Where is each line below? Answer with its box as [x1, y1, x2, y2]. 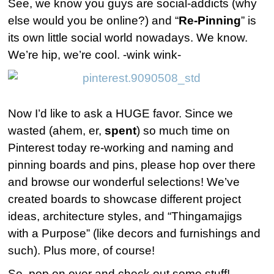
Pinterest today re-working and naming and [8, 141, 234, 155]
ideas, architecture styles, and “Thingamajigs [8, 210, 243, 223]
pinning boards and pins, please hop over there [8, 158, 256, 172]
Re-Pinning [179, 14, 242, 27]
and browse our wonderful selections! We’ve [8, 176, 240, 189]
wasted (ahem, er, [8, 124, 105, 138]
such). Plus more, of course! [8, 244, 155, 257]
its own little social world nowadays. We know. [8, 31, 248, 44]
